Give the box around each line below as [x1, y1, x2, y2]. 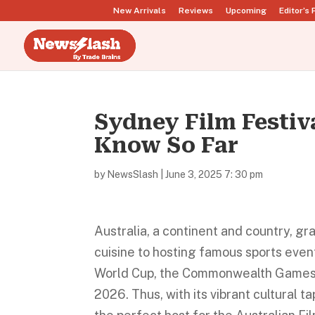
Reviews [179, 6, 213, 15]
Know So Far [94, 133, 239, 157]
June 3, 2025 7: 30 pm [165, 169, 264, 180]
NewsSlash [107, 169, 159, 180]
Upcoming [226, 6, 266, 15]
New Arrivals [113, 6, 166, 15]
